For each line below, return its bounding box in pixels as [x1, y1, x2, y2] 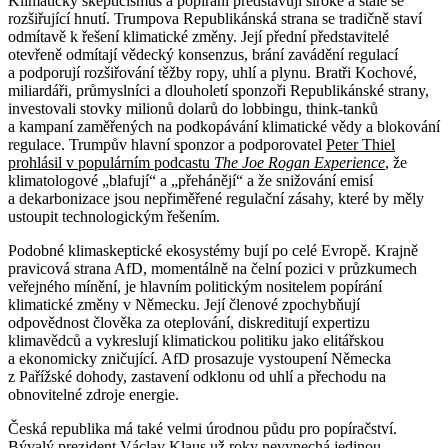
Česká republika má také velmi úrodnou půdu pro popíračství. [8, 419, 397, 437]
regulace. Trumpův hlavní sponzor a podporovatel [8, 135, 326, 153]
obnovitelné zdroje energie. [8, 385, 179, 403]
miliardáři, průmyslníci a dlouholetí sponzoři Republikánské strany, [8, 81, 429, 99]
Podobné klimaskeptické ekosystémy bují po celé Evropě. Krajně [8, 241, 418, 259]
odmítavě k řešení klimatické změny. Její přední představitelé [8, 27, 389, 45]
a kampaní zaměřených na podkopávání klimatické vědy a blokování [8, 117, 440, 135]
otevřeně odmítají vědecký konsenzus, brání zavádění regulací [8, 45, 398, 63]
